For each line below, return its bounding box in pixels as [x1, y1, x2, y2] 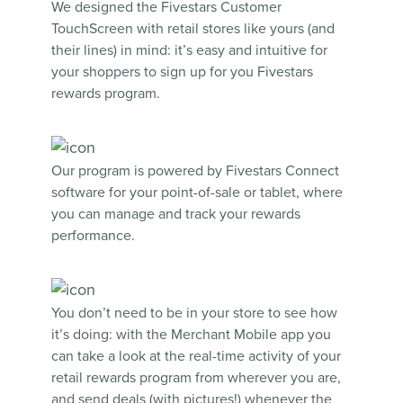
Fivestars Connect [225, 162, 339, 181]
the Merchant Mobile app [146, 326, 308, 345]
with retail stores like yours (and [132, 20, 335, 39]
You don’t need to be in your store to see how [50, 304, 337, 323]
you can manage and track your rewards [50, 205, 300, 224]
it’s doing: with [50, 326, 147, 345]
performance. [50, 227, 135, 246]
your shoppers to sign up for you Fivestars [50, 63, 313, 82]
